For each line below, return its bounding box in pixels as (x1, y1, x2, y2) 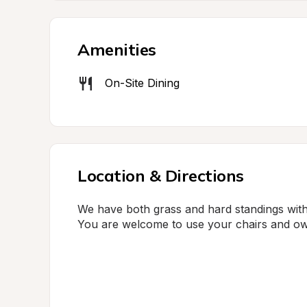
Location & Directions (77, 165, 244, 186)
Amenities (77, 39, 156, 60)
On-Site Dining (105, 76, 180, 90)
